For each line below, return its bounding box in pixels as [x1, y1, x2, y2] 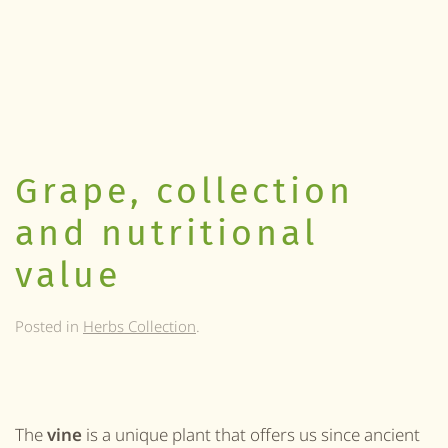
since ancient [317, 423, 420, 446]
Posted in [15, 316, 83, 336]
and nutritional [15, 212, 318, 254]
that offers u [211, 423, 309, 446]
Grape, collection [15, 170, 354, 212]
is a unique [82, 423, 172, 446]
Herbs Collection [83, 316, 196, 336]
